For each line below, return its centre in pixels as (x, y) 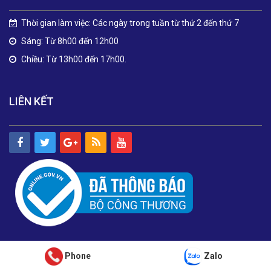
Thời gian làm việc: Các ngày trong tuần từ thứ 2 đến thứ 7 (130, 23)
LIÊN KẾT (31, 102)
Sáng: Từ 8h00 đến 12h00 (70, 41)
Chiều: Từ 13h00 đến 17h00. (74, 60)
